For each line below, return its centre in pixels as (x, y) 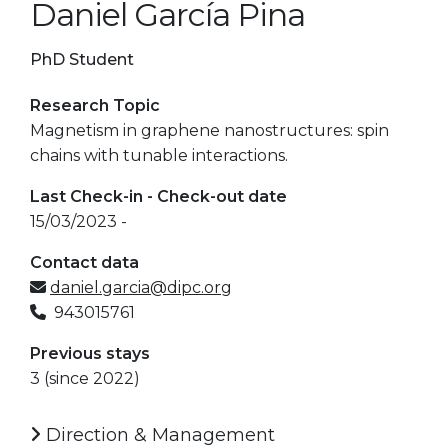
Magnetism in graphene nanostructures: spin (209, 130)
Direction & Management (158, 434)
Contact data (84, 262)
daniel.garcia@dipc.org (141, 287)
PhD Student (82, 59)
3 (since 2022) (85, 378)
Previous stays (90, 353)
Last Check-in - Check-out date (158, 196)
